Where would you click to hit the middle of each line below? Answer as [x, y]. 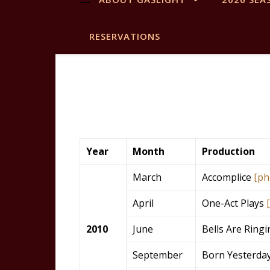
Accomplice [228, 177]
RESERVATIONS [125, 36]
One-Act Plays [234, 203]
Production [228, 151]
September [158, 255]
